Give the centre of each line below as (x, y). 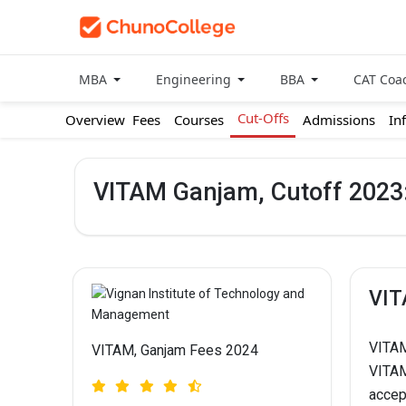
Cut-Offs (263, 118)
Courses (198, 119)
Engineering (195, 79)
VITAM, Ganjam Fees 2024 (174, 351)
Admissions (338, 119)
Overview (95, 119)
